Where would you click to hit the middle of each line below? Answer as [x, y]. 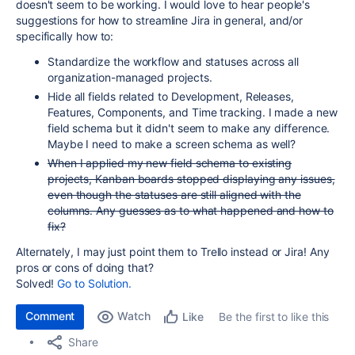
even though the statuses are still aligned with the [174, 195]
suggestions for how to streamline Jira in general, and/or [160, 20]
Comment [50, 316]
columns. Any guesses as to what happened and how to [191, 210]
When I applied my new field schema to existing [170, 163]
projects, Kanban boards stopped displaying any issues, [191, 179]
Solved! [37, 283]
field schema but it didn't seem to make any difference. [189, 128]
